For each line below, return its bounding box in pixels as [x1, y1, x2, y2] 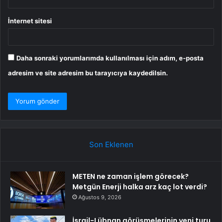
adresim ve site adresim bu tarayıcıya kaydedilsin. [8, 69, 168, 77]
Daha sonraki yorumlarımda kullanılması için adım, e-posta [16, 54, 204, 62]
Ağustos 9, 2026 [78, 194, 121, 201]
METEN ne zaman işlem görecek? [72, 171, 189, 182]
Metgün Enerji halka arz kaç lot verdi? [72, 182, 207, 192]
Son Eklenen [89, 140, 133, 150]
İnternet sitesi [8, 17, 52, 25]
